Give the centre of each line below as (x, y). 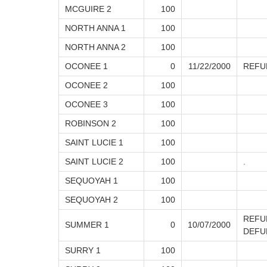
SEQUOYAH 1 (91, 181)
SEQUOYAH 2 (91, 200)
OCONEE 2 (86, 86)
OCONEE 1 (86, 66)
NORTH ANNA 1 (95, 28)
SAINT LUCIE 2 (94, 162)
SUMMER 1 (87, 225)
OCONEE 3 (86, 105)
